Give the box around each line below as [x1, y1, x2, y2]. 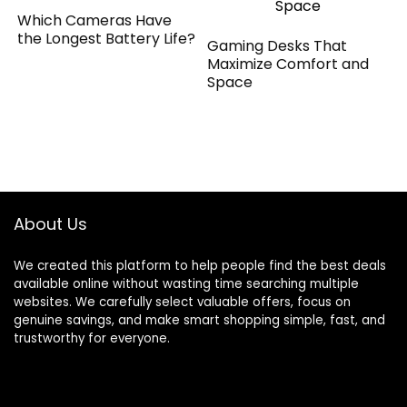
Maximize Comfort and [207, 53, 370, 74]
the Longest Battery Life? [17, 27, 196, 49]
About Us [14, 212, 87, 235]
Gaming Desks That [207, 35, 348, 56]
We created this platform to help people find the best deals [14, 256, 386, 274]
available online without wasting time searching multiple [14, 274, 359, 293]
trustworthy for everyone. [14, 329, 170, 347]
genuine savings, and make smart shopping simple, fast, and [14, 311, 385, 329]
